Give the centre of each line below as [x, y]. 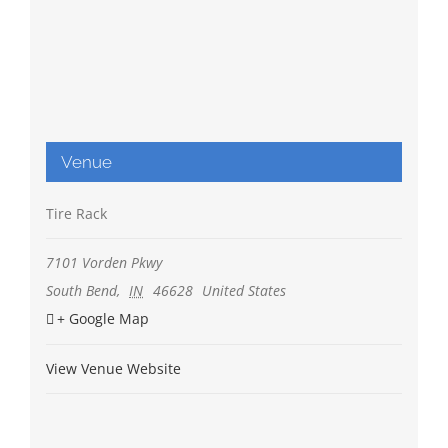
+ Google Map [102, 319]
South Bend [81, 291]
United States [244, 291]
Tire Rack [76, 214]
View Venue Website [113, 369]
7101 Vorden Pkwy [103, 263]
